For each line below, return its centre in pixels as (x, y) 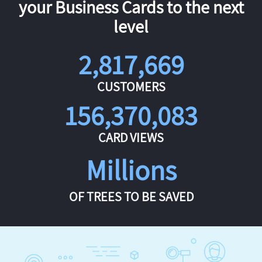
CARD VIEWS (131, 138)
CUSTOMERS (131, 87)
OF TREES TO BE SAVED (131, 197)
